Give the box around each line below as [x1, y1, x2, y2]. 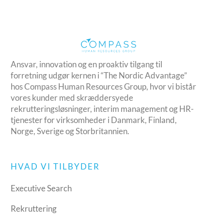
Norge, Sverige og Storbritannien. [11, 126, 130, 137]
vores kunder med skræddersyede [11, 93, 134, 103]
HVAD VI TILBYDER [11, 161, 100, 171]
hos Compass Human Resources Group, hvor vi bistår [11, 81, 197, 92]
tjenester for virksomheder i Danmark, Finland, [11, 115, 177, 125]
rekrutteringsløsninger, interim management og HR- [11, 104, 194, 114]
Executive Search [11, 183, 72, 193]
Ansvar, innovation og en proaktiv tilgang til [11, 59, 163, 70]
